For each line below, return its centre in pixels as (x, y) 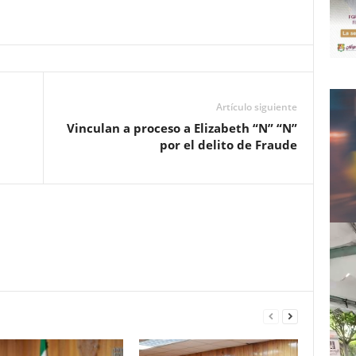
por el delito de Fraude (228, 145)
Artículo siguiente (256, 107)
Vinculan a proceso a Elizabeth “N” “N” (182, 128)
